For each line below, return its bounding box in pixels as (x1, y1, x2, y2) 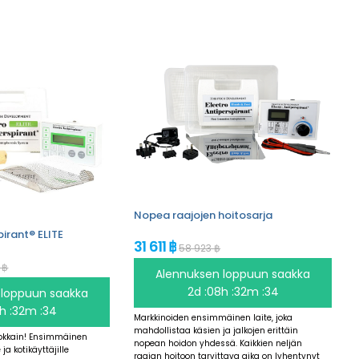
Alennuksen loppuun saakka (155, 265, 311, 282)
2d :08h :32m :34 (187, 283, 279, 300)
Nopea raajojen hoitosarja (134, 207, 273, 223)
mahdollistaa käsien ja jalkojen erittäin (134, 324, 299, 337)
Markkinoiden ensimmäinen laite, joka (134, 311, 293, 324)
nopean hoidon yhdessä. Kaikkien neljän (134, 337, 303, 349)
